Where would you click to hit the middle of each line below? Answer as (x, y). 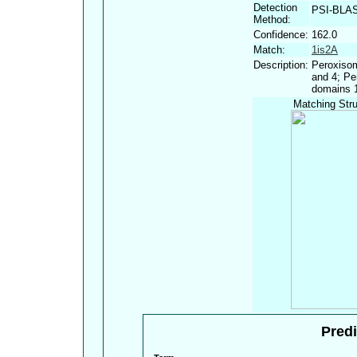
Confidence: (281, 34)
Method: (272, 19)
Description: (281, 65)
